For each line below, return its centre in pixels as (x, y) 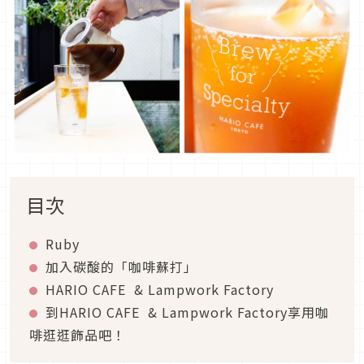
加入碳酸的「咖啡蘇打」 (121, 266)
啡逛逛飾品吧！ (78, 334)
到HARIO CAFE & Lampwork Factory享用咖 (187, 312)
